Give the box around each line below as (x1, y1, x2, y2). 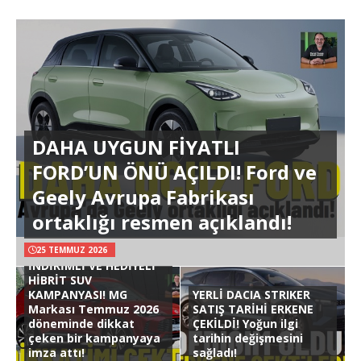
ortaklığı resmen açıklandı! (32, 208, 292, 235)
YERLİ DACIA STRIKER (193, 286, 310, 302)
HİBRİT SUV (28, 272, 92, 288)
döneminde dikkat (28, 315, 135, 331)
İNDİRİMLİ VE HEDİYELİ (28, 257, 156, 273)
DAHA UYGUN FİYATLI (32, 133, 240, 160)
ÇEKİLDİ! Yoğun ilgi (193, 315, 298, 331)
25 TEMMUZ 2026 (36, 243, 107, 255)
